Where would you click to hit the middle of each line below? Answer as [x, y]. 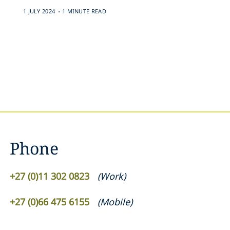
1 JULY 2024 [39, 11]
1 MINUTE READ [84, 11]
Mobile [115, 202]
